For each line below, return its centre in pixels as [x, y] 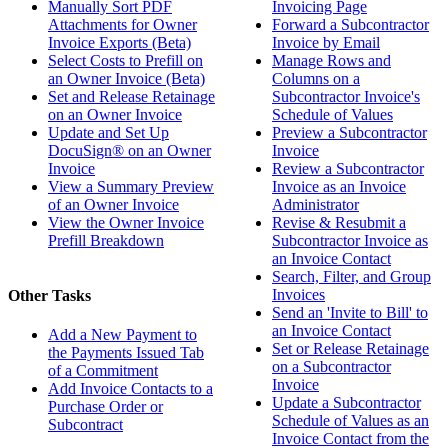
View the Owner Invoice [126, 222]
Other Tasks [49, 296]
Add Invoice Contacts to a [130, 389]
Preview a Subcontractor [349, 132]
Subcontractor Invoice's [346, 96]
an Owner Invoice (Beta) [126, 78]
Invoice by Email [326, 42]
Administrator [315, 204]
